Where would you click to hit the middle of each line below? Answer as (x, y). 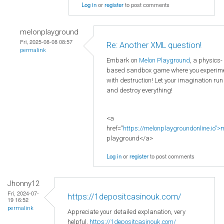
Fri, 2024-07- (23, 193)
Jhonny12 (23, 184)
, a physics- (206, 60)
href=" (115, 128)
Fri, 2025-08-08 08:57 (46, 42)
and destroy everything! (139, 90)
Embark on (123, 60)
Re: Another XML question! (154, 45)
